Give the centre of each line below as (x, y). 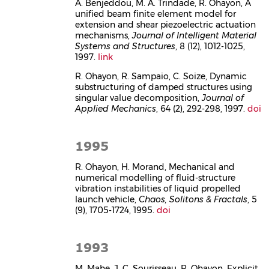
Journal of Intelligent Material (195, 35)
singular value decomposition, (139, 98)
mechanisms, (104, 35)
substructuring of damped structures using (164, 87)
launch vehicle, (107, 199)
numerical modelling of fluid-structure (156, 177)
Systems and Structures (125, 46)
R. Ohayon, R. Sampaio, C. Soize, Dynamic (161, 76)
